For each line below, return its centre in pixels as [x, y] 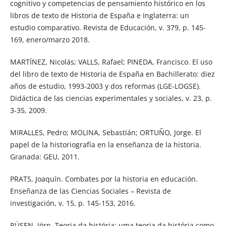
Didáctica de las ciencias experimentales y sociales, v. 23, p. [111, 98]
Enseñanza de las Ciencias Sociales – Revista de [90, 191]
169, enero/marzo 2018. [50, 39]
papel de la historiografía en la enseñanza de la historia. [105, 144]
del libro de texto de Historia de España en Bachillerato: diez [112, 74]
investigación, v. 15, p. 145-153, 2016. [73, 203]
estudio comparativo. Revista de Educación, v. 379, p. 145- [108, 27]
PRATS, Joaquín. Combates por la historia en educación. [104, 179]
